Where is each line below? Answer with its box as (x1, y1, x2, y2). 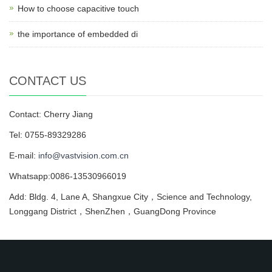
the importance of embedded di (18, 29, 138, 39)
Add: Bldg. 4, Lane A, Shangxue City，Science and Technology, (9, 192, 252, 202)
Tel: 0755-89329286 (9, 130, 86, 140)
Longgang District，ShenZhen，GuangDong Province (9, 206, 216, 217)
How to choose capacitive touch (18, 4, 139, 14)
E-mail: (9, 151, 38, 161)
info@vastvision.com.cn (38, 151, 129, 161)
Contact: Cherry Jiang (9, 109, 93, 120)
